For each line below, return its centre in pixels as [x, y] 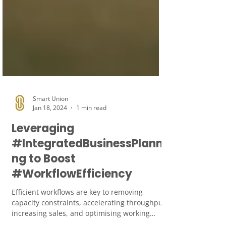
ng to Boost [44, 204]
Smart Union [50, 144]
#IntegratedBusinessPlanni [89, 189]
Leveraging [43, 174]
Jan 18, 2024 [50, 153]
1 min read [91, 153]
